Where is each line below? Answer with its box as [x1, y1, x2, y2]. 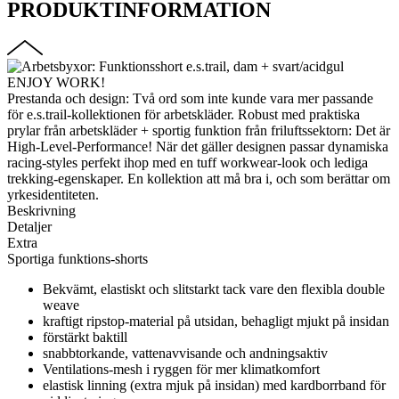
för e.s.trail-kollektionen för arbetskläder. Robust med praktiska [7, 106, 360, 122]
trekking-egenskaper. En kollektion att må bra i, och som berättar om [7, 170, 390, 186]
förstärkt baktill [43, 329, 127, 345]
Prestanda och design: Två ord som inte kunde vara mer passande [7, 90, 373, 106]
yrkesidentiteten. [7, 186, 99, 202]
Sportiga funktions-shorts [7, 250, 148, 266]
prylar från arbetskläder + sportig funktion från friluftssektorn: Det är [7, 122, 390, 138]
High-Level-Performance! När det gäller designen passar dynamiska [7, 138, 388, 154]
